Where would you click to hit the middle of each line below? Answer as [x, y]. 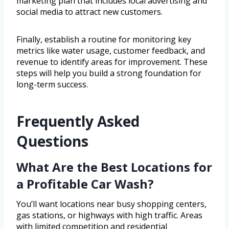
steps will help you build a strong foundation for [109, 73]
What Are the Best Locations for [114, 167]
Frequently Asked [78, 121]
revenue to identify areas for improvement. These [112, 62]
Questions [52, 141]
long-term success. [52, 85]
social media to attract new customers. [89, 12]
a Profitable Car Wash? [85, 184]
